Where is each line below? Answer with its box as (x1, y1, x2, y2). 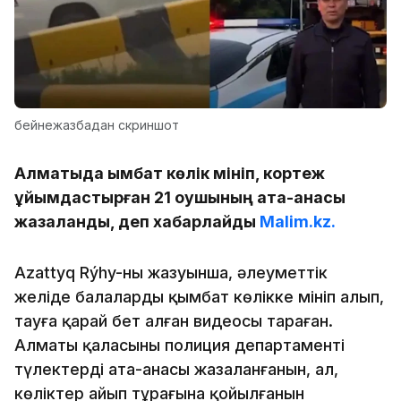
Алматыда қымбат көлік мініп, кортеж (14, 163, 325, 183)
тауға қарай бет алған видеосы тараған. (14, 311, 333, 330)
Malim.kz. (260, 211, 336, 231)
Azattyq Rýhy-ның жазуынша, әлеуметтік (14, 262, 328, 282)
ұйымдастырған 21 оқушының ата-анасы (14, 187, 346, 207)
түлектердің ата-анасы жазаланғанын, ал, (14, 359, 338, 379)
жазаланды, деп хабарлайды (14, 211, 260, 231)
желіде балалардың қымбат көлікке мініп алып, (14, 286, 384, 306)
